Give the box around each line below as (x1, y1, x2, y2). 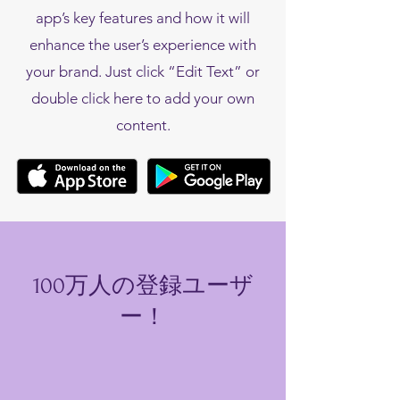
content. (115, 116, 171, 134)
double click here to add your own (31, 89, 254, 107)
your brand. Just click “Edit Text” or (26, 62, 260, 80)
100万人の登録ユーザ (32, 273, 254, 298)
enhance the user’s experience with (29, 36, 256, 54)
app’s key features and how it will (36, 9, 250, 27)
